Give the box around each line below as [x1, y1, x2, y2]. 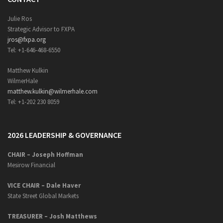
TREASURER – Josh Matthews [7, 212, 97, 221]
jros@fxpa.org [7, 35, 46, 44]
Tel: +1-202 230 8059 [7, 98, 59, 106]
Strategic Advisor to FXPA [7, 25, 75, 33]
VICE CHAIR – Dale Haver [7, 181, 81, 190]
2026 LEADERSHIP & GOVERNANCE [7, 130, 121, 140]
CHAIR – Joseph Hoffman [7, 150, 83, 159]
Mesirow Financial [7, 161, 55, 169]
